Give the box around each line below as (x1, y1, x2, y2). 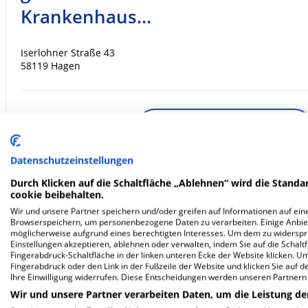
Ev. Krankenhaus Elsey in (21, 232, 236, 257)
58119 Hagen (21, 59, 80, 73)
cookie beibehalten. (10, 188, 104, 201)
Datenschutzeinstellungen (10, 153, 133, 167)
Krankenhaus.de (164, 165, 255, 181)
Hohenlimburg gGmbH (21, 256, 215, 281)
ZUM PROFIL (190, 119, 258, 135)
